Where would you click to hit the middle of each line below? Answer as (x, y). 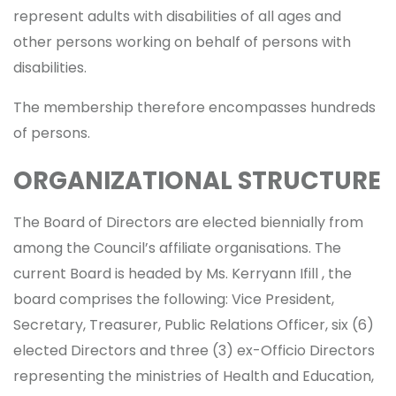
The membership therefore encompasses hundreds (194, 107)
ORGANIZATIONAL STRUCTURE (197, 181)
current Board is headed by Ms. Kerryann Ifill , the (183, 273)
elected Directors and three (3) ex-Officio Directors (194, 350)
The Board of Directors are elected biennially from (188, 222)
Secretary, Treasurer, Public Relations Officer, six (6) (194, 324)
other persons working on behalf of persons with (182, 42)
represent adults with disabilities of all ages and (177, 16)
